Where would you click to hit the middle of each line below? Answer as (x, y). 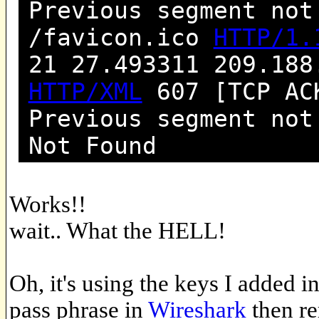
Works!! (48, 204)
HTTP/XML (85, 91)
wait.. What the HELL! (117, 230)
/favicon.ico (121, 37)
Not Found (92, 146)
